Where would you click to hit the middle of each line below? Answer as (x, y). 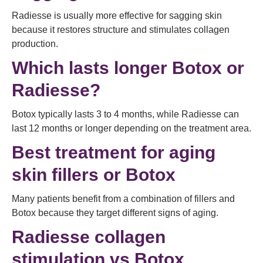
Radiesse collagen (89, 237)
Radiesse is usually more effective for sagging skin (117, 16)
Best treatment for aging (114, 152)
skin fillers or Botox (94, 175)
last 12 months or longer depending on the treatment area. (131, 128)
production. (35, 44)
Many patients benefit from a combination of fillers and (123, 199)
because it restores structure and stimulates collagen (121, 30)
